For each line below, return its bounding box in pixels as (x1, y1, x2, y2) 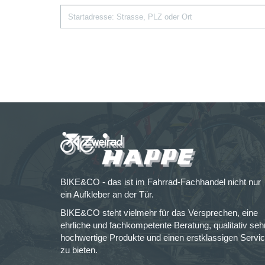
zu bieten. (60, 245, 98, 255)
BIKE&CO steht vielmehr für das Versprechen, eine (60, 208, 258, 218)
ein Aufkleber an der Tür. (60, 189, 154, 199)
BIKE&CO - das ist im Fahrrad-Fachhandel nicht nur (60, 177, 261, 187)
